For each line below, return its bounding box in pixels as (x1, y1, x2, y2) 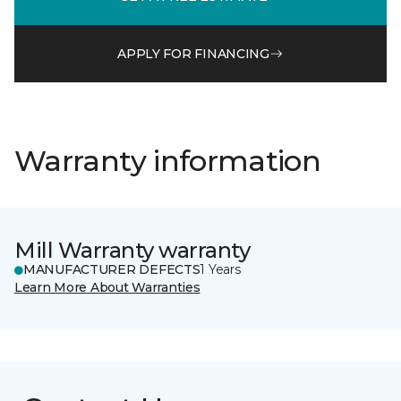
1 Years (200, 261, 241, 277)
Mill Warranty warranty (14, 237, 251, 263)
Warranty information (14, 143, 321, 178)
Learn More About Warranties (14, 279, 200, 295)
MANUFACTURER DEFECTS (23, 261, 200, 277)
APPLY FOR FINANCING (117, 45, 269, 62)
